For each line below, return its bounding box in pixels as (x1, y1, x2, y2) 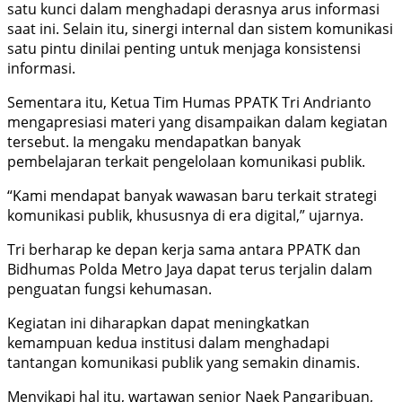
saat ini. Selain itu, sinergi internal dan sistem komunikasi (7, 18, 393, 39)
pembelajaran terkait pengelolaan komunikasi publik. (7, 151, 365, 171)
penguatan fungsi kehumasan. (7, 278, 212, 299)
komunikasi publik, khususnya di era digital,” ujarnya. (7, 205, 363, 225)
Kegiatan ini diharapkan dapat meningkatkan (7, 312, 310, 333)
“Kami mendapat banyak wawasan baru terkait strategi (7, 185, 377, 205)
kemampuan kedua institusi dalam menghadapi (7, 332, 329, 353)
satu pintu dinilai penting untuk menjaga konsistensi (7, 38, 361, 58)
